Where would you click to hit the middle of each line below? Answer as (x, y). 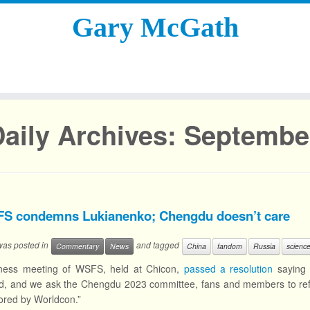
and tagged (158, 245)
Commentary (77, 246)
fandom (230, 246)
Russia (264, 246)
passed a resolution (228, 268)
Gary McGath (155, 27)
